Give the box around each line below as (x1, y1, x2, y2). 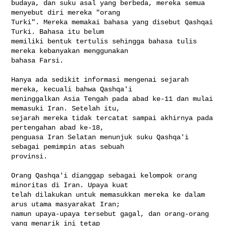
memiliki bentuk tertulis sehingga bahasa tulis (11, 37, 197, 45)
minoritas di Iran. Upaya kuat (11, 181, 133, 189)
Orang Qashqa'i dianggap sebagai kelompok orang (11, 171, 197, 180)
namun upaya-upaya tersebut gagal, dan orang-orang (11, 209, 209, 218)
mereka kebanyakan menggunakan (11, 46, 133, 55)
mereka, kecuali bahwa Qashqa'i (11, 85, 137, 93)
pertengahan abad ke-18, (11, 123, 108, 132)
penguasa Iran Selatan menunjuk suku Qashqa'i (11, 133, 189, 141)
